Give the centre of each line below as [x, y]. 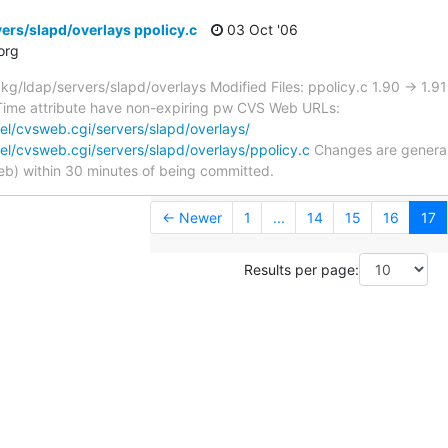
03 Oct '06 [260, 29]
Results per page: [301, 270]
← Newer [191, 217]
